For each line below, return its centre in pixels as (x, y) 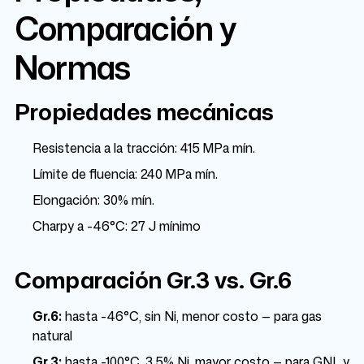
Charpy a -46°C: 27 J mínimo (117, 226)
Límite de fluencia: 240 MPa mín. (125, 174)
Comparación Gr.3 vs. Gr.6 (153, 279)
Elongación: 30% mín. (93, 200)
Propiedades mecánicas (144, 111)
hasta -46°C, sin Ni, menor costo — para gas (192, 316)
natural (52, 336)
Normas (73, 67)
